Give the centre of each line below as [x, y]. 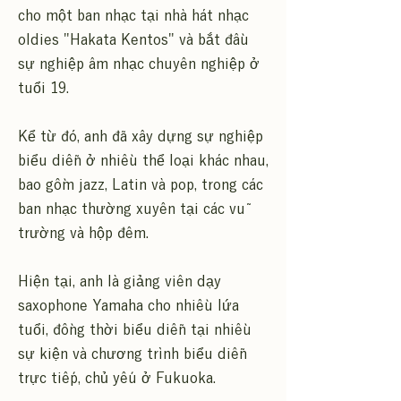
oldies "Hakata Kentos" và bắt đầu [133, 39]
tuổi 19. [43, 88]
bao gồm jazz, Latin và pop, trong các [141, 184]
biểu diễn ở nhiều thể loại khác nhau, [143, 160]
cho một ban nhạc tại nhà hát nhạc [133, 15]
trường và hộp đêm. [83, 233]
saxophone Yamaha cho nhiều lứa [128, 305]
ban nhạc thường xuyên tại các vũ [132, 209]
